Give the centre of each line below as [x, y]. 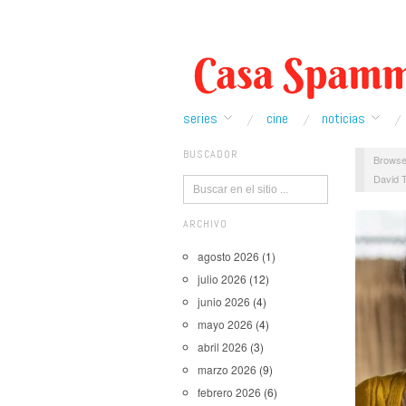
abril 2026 [222, 347]
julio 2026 [222, 279]
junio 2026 [224, 301]
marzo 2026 [227, 369]
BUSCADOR [211, 154]
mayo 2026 [225, 324]
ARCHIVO [205, 224]
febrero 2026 [229, 392]
